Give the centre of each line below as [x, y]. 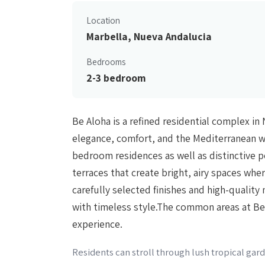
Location [103, 20]
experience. [97, 224]
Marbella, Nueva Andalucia [149, 36]
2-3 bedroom [116, 77]
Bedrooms [106, 61]
